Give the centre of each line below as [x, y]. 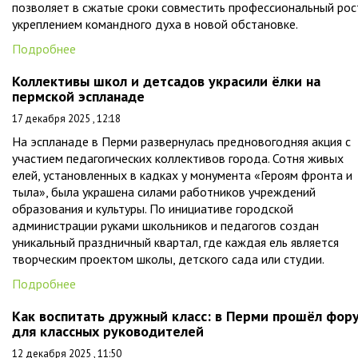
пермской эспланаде [78, 97]
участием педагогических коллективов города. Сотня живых [178, 159]
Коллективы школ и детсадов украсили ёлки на [166, 82]
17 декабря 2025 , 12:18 [66, 119]
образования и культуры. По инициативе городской [153, 209]
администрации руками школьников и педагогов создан [165, 226]
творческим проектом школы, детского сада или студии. [168, 259]
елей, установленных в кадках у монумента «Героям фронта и [182, 175]
